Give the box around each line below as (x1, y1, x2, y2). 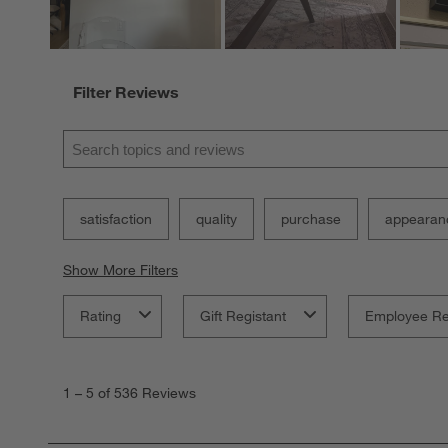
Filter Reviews (73, 81, 179, 102)
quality (196, 209, 237, 228)
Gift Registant (200, 307, 286, 326)
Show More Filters (63, 260, 178, 279)
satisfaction (80, 209, 152, 228)
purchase (281, 209, 341, 228)
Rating (80, 307, 121, 326)
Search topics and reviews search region (63, 122, 336, 141)
